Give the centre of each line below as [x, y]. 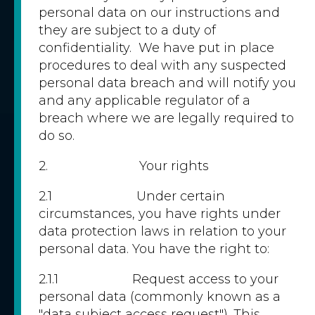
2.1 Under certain [132, 196]
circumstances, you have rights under [160, 214]
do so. [57, 136]
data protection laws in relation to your [162, 231]
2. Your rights [124, 166]
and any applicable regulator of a [144, 101]
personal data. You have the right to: [154, 249]
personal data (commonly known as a [160, 297]
